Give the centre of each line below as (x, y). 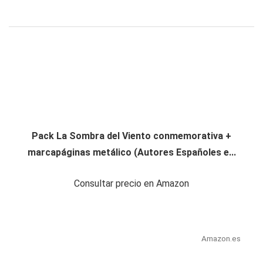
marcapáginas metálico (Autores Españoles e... (131, 153)
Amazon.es (221, 239)
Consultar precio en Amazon (131, 184)
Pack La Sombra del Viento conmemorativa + (131, 136)
